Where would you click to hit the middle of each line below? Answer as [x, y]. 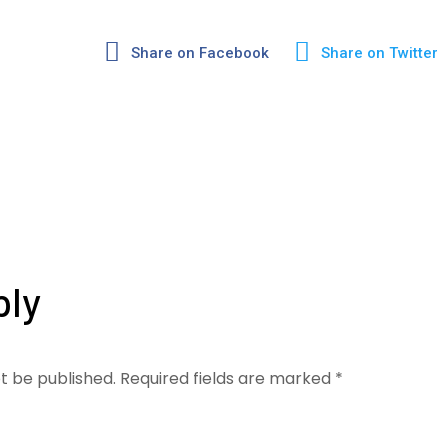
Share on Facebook [199, 52]
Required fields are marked [228, 378]
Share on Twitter [379, 52]
